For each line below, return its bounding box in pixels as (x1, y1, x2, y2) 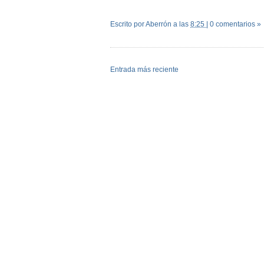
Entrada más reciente (110, 65, 179, 74)
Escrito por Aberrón (110, 19, 173, 28)
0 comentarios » (210, 19, 261, 28)
